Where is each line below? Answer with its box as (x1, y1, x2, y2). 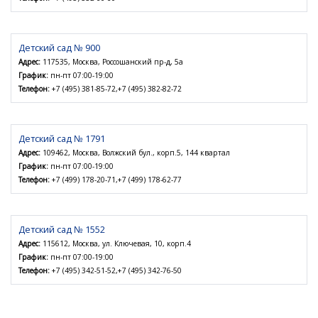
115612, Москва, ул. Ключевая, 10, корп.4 (40, 238, 191, 249)
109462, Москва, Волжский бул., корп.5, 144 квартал (40, 148, 230, 158)
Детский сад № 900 (18, 41, 100, 55)
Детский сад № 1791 (18, 132, 105, 146)
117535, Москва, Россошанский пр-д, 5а (40, 57, 183, 67)
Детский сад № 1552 (18, 223, 105, 236)
